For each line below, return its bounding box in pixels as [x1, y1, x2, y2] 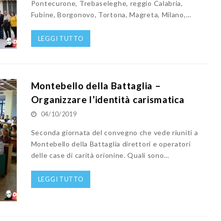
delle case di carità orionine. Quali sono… [31, 151, 170, 160]
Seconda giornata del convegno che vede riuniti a [31, 128, 198, 137]
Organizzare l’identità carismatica [31, 94, 184, 106]
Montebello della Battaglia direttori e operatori [31, 140, 191, 148]
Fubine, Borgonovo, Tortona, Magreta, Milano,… [31, 10, 191, 19]
